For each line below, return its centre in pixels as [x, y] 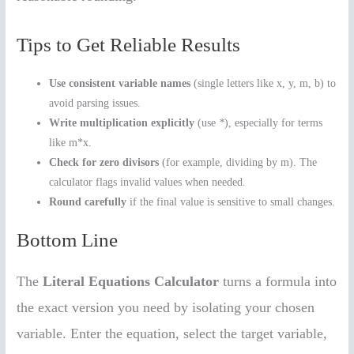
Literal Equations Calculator [131, 282]
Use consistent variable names [120, 83]
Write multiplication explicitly [122, 122]
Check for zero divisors [104, 162]
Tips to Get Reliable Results [129, 44]
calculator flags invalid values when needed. [148, 182]
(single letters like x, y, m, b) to [264, 83]
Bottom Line [68, 240]
